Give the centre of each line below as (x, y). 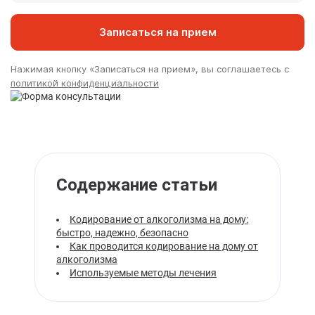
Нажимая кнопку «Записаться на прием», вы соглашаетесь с (150, 69)
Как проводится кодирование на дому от (164, 246)
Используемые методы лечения (143, 273)
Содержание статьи (137, 185)
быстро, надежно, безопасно (122, 233)
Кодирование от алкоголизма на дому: (159, 219)
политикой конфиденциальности (85, 83)
